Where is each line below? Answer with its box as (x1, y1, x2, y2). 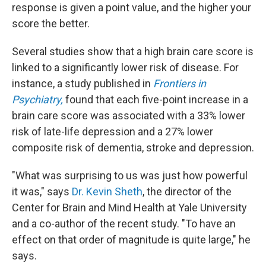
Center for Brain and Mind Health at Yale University (12, 201, 247, 214)
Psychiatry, (12, 93, 63, 106)
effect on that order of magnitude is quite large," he (12, 233, 251, 246)
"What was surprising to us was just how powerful (12, 169, 248, 182)
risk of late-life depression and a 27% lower (12, 125, 213, 138)
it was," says (12, 185, 72, 198)
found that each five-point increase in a (65, 93, 248, 106)
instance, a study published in (12, 77, 153, 90)
